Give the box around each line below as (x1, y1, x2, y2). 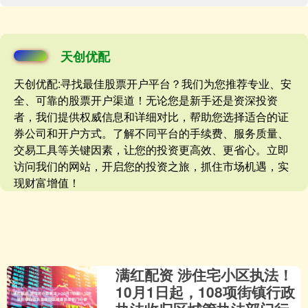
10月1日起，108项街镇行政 (115, 281, 296, 302)
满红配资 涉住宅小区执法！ (115, 264, 294, 285)
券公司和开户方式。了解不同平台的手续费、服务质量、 (14, 125, 289, 142)
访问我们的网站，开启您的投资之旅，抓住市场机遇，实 (14, 158, 289, 175)
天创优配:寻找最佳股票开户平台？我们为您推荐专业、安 (14, 76, 291, 92)
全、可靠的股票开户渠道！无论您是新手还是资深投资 (14, 92, 278, 109)
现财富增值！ (14, 175, 80, 191)
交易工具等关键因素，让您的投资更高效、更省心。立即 (14, 142, 289, 158)
